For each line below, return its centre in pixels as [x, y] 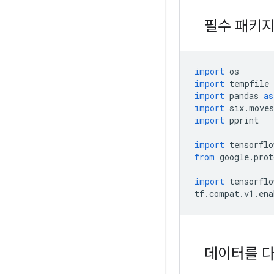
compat [224, 193]
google [232, 157]
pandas [244, 95]
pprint [242, 120]
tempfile [247, 83]
